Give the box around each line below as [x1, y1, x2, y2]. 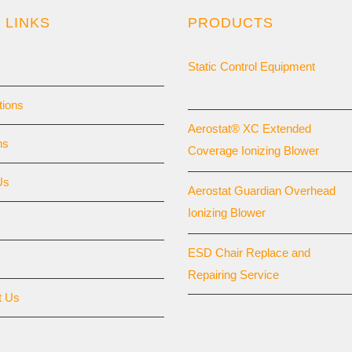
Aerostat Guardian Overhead [188, 184, 335, 198]
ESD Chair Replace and [188, 246, 310, 260]
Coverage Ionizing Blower [188, 144, 319, 158]
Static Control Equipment [188, 60, 315, 74]
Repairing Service [188, 268, 279, 282]
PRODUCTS [188, 15, 273, 31]
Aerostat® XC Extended [188, 122, 311, 136]
